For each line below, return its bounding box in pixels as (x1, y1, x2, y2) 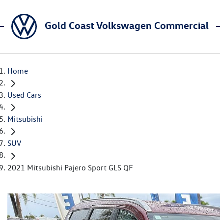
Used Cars (7, 90, 41, 100)
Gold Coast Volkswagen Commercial (45, 19, 209, 31)
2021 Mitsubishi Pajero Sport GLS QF (7, 163, 133, 172)
